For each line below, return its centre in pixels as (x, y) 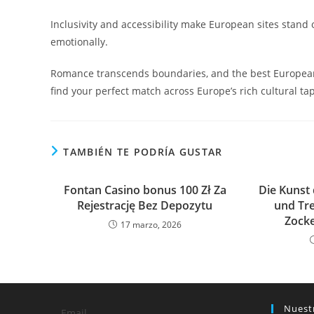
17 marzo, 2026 (151, 225)
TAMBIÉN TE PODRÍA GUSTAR (143, 152)
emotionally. (79, 42)
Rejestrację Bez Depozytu (145, 205)
